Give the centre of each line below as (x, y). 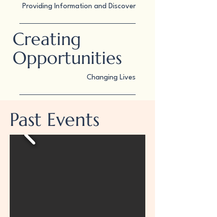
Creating (47, 39)
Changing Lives (111, 78)
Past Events (54, 120)
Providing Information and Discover (79, 7)
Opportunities (67, 58)
